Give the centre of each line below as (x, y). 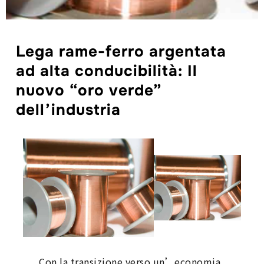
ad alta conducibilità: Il (107, 71)
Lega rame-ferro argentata (121, 52)
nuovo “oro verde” (89, 90)
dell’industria (69, 110)
